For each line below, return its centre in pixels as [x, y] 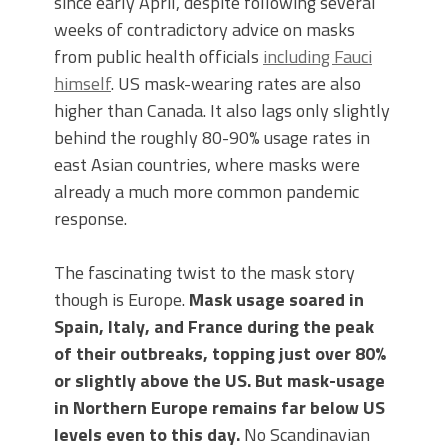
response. [90, 218]
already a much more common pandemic [206, 191]
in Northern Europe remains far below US [219, 407]
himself [82, 83]
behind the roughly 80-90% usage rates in [212, 137]
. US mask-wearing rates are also [236, 83]
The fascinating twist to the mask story [204, 272]
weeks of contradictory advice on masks [204, 29]
